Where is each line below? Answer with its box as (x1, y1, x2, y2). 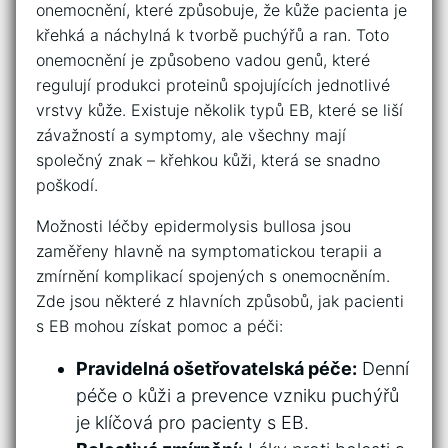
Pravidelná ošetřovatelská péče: (76, 357, 357, 379)
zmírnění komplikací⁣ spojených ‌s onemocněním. (36, 265, 390, 286)
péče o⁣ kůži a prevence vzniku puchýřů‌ (76, 384, 399, 406)
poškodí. (36, 174, 98, 195)
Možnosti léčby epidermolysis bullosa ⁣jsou (36, 215, 351, 236)
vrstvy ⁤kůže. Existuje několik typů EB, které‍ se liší (36, 99, 403, 120)
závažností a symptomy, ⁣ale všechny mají (36, 124, 346, 145)
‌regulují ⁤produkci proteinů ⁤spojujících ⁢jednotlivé (36, 74, 390, 95)
